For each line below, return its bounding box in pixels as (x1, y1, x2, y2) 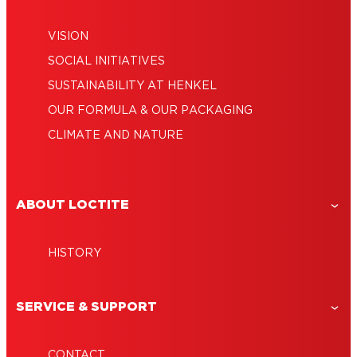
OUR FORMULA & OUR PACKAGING (48, 105, 253, 117)
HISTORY (48, 248, 101, 260)
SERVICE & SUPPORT (16, 300, 157, 314)
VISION (48, 31, 88, 43)
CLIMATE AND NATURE (48, 130, 183, 142)
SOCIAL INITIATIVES (48, 56, 165, 68)
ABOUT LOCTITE (16, 198, 129, 212)
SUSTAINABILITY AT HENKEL (48, 80, 217, 92)
